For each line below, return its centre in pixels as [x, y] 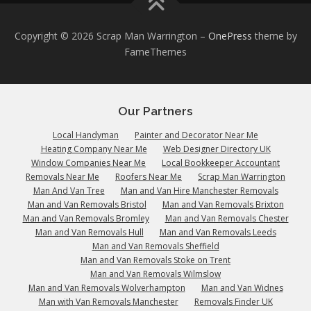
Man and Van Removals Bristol [87, 205]
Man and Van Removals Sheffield [155, 246]
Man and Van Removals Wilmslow [155, 274]
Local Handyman [86, 135]
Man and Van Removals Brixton [223, 205]
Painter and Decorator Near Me [196, 135]
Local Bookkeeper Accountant [221, 163]
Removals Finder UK [233, 302]
